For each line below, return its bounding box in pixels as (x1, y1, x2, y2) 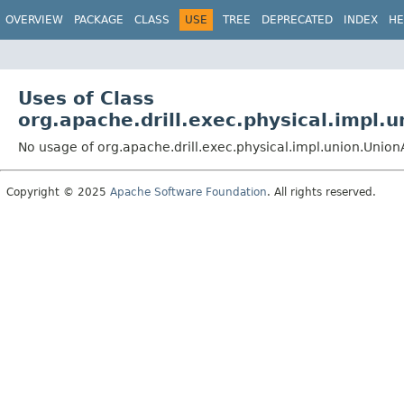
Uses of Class (18, 87, 154, 109)
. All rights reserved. (267, 185, 376, 198)
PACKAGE (74, 14, 124, 26)
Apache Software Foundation (110, 185, 267, 198)
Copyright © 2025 (6, 185, 110, 198)
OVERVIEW (5, 14, 63, 26)
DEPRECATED (262, 14, 333, 26)
